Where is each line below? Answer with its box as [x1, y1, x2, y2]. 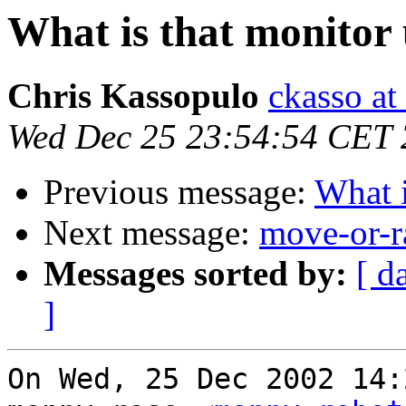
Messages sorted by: [43, 254, 347, 294]
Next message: [43, 213, 259, 253]
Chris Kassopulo [7, 76, 259, 116]
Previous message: [43, 172, 314, 212]
